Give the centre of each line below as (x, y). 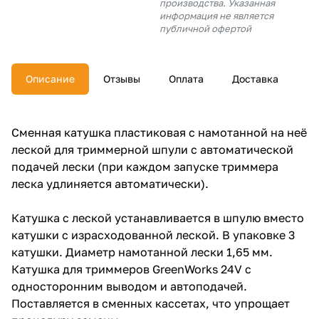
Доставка (255, 79)
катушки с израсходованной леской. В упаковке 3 (153, 235)
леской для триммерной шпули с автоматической (152, 150)
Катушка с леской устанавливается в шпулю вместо (158, 218)
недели (48, 143)
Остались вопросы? (159, 88)
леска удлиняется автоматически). (110, 184)
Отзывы (122, 79)
